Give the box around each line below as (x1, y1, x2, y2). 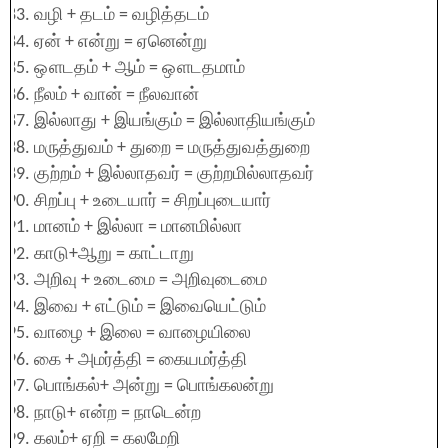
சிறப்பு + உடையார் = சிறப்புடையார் (34, 191, 271, 211)
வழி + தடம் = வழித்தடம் (34, 6, 209, 25)
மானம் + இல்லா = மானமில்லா (34, 218, 242, 237)
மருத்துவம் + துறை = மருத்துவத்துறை (34, 138, 310, 158)
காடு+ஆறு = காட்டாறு (34, 244, 194, 264)
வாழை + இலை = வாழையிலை (34, 324, 251, 343)
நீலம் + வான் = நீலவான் (34, 85, 199, 105)
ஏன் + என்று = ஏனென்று (34, 32, 207, 52)
